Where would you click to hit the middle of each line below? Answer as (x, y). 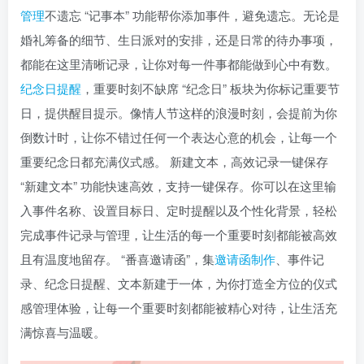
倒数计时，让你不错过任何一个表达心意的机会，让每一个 (179, 136)
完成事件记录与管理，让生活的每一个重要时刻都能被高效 (179, 234)
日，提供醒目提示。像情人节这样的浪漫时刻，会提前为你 (179, 112)
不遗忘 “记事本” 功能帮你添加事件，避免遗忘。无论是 (192, 15)
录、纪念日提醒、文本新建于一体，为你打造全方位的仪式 (179, 283)
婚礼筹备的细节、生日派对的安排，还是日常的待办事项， (179, 39)
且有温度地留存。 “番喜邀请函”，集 (117, 258)
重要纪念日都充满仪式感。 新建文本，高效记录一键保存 (174, 161)
